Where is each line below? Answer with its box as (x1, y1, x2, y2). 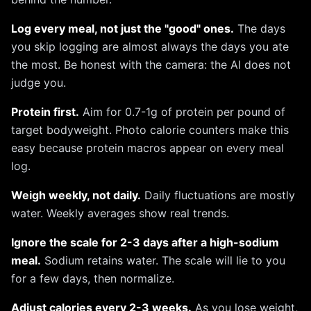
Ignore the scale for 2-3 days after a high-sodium (11, 235, 279, 249)
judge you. (11, 76, 66, 90)
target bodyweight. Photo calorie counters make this (11, 123, 289, 137)
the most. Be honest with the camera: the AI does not (11, 58, 291, 72)
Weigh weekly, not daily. (11, 188, 141, 202)
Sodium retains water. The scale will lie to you (41, 253, 285, 267)
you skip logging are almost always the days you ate (11, 40, 289, 53)
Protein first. (11, 105, 79, 119)
